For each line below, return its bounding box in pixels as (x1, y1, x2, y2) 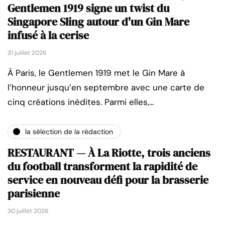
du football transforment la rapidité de (8, 159, 197, 174)
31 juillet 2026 (8, 49, 47, 57)
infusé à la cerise (8, 28, 89, 43)
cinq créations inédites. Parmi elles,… (8, 96, 154, 108)
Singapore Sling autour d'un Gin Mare (8, 14, 189, 30)
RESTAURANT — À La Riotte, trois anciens (8, 145, 210, 161)
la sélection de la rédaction (25, 127, 113, 136)
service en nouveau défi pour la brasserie (8, 172, 208, 188)
